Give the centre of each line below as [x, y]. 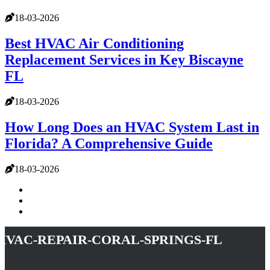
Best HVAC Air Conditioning [94, 44]
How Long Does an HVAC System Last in [132, 127]
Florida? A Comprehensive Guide [109, 143]
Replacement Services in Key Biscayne [124, 60]
